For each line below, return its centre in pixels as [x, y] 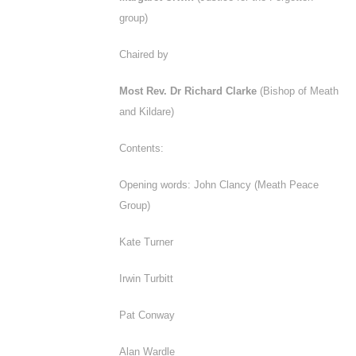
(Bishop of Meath [299, 91]
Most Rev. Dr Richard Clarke [190, 91]
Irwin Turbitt [146, 279]
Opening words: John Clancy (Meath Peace [219, 185]
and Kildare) [147, 112]
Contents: [141, 148]
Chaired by [144, 54]
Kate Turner [146, 242]
